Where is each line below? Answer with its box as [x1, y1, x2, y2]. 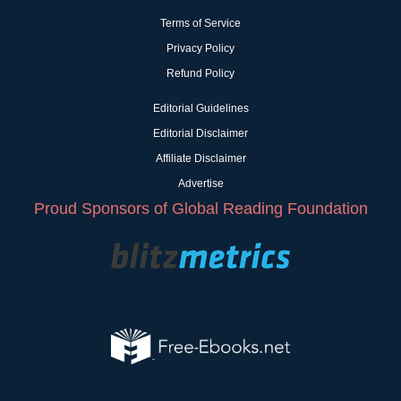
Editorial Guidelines [152, 102, 249, 115]
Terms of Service [160, 17, 241, 30]
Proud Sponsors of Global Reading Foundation [33, 200, 368, 218]
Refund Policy [166, 67, 235, 81]
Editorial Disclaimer [153, 127, 248, 141]
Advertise [177, 177, 224, 191]
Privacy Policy [166, 42, 235, 55]
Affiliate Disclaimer [155, 152, 246, 166]
